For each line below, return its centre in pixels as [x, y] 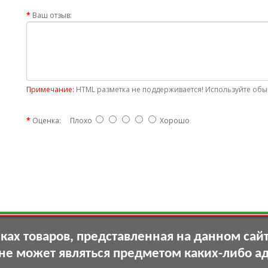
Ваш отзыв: [52, 15]
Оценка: [47, 120]
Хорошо [173, 120]
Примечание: [50, 89]
